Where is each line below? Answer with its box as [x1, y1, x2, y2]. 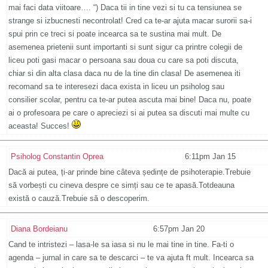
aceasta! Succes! [8, 121, 72, 131]
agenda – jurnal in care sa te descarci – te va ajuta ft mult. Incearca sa [8, 253, 254, 263]
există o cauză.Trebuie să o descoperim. [8, 194, 150, 203]
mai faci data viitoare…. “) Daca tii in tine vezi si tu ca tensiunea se [8, 3, 242, 13]
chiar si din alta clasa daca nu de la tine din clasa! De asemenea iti [8, 69, 240, 78]
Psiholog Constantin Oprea [11, 152, 103, 162]
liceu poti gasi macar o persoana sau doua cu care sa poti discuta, [8, 56, 239, 65]
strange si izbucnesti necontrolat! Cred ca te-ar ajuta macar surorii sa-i [8, 16, 252, 26]
